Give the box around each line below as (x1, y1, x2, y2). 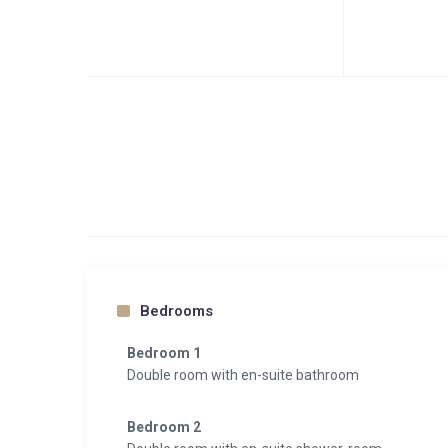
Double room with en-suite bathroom (127, 367, 359, 383)
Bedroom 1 (127, 345, 201, 361)
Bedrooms (140, 302, 213, 320)
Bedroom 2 (127, 419, 201, 435)
